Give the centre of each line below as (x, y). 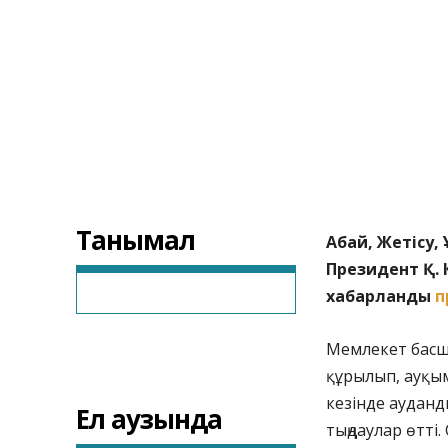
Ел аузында (149, 419)
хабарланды (380, 296)
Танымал (135, 240)
